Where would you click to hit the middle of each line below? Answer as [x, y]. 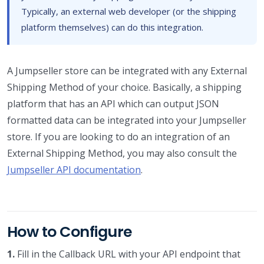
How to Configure [70, 232]
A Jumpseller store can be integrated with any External [127, 70]
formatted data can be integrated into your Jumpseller [127, 120]
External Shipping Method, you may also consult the [122, 153]
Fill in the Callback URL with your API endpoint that [128, 254]
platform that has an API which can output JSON [113, 103]
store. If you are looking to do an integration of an [118, 136]
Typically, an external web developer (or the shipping [129, 11]
